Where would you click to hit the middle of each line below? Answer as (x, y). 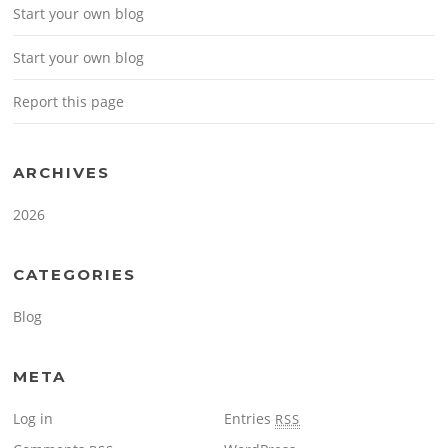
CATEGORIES (75, 275)
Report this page (69, 102)
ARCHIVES (62, 173)
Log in (33, 419)
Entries (249, 419)
